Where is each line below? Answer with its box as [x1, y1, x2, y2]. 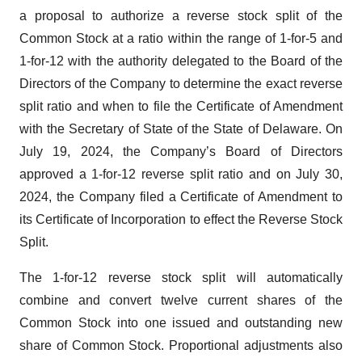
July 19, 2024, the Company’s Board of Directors [19, 145, 343, 158]
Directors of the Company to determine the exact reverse [19, 77, 343, 90]
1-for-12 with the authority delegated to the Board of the [19, 54, 343, 68]
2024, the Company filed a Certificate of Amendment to [19, 190, 343, 204]
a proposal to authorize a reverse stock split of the [19, 9, 343, 23]
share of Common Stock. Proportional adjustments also [19, 339, 343, 352]
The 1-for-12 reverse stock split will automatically [19, 271, 343, 284]
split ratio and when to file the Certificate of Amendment [19, 99, 343, 113]
